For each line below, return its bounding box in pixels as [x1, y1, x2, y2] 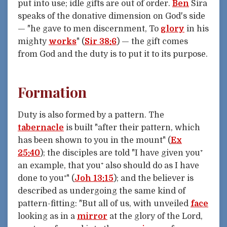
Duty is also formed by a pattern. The [18, 110, 164, 120]
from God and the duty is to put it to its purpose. [18, 49, 208, 59]
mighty [18, 36, 49, 46]
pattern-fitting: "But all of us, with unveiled [18, 199, 191, 208]
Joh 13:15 [74, 173, 113, 183]
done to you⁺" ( [18, 173, 74, 183]
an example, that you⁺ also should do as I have [18, 161, 199, 170]
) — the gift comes [117, 36, 188, 46]
